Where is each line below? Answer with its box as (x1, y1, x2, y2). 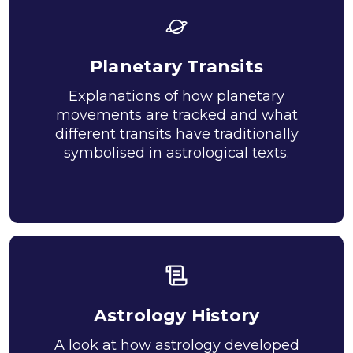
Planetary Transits (90, 56, 263, 77)
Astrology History (93, 305, 260, 326)
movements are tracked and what (55, 106, 298, 124)
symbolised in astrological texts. (64, 144, 289, 162)
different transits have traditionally (54, 125, 299, 143)
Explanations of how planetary (69, 87, 284, 105)
